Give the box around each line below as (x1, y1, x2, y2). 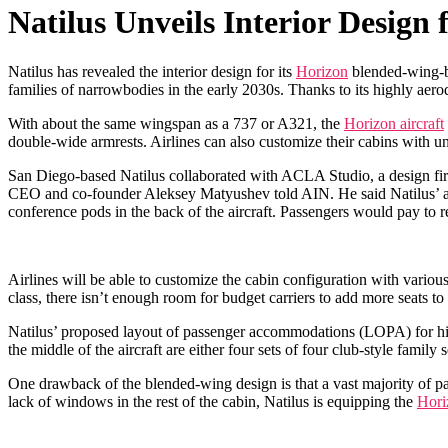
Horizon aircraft (344, 114, 444, 132)
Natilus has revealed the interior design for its (8, 62, 296, 80)
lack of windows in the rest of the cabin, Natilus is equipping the (8, 392, 417, 410)
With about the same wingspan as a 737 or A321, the (8, 114, 344, 132)
